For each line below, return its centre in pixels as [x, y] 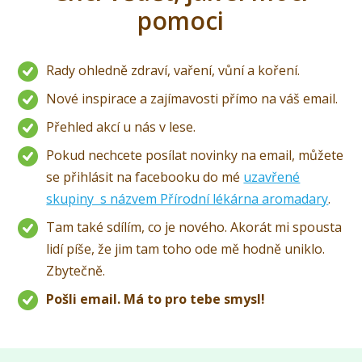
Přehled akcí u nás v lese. [121, 127]
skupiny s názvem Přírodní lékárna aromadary [187, 199]
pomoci [180, 21]
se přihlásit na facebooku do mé [145, 177]
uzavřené [272, 177]
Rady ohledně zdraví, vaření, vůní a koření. [175, 71]
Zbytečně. [76, 271]
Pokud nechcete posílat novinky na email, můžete [195, 156]
